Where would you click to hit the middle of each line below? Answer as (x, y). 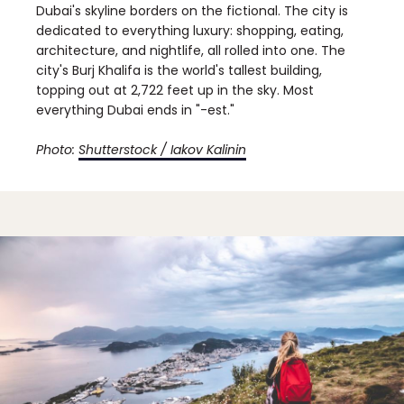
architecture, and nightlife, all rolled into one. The (191, 50)
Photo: (57, 149)
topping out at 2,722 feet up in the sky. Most (175, 90)
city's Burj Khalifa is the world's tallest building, (179, 70)
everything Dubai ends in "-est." (135, 110)
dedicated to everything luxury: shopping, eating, (190, 30)
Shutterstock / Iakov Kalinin (162, 149)
